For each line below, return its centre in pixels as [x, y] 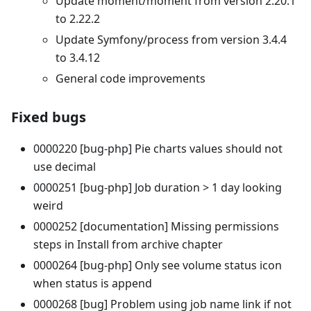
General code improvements [131, 78]
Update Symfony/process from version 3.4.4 [171, 39]
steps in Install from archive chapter [128, 244]
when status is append [93, 283]
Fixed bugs [49, 117]
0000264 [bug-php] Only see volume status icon [158, 265]
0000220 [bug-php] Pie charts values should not [158, 148]
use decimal [65, 166]
